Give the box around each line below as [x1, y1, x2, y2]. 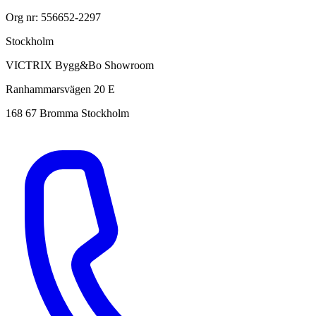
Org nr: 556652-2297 [6, 11, 101, 23]
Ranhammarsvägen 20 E [6, 83, 115, 95]
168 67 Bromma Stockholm [6, 107, 129, 119]
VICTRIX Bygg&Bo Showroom [6, 59, 154, 71]
